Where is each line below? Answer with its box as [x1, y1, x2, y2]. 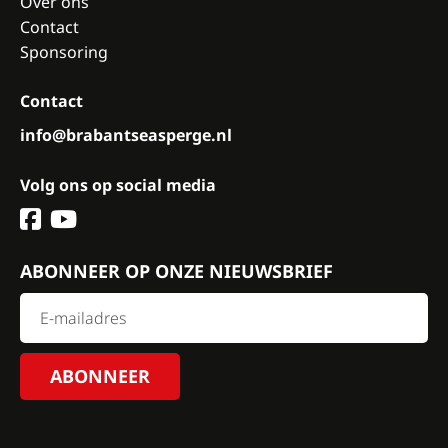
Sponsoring [20, 41, 108, 63]
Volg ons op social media [20, 174, 216, 196]
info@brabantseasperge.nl [20, 124, 232, 146]
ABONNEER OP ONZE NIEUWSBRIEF [20, 259, 333, 283]
